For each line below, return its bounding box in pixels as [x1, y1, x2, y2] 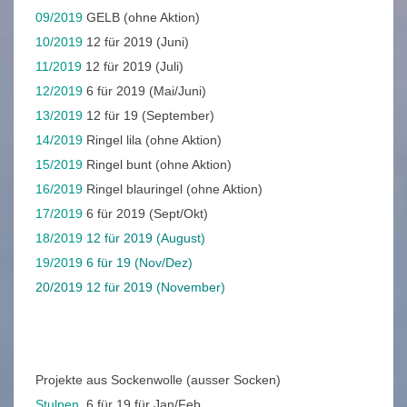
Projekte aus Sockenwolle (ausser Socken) [35, 372, 281, 388]
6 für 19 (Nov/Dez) [83, 255, 193, 271]
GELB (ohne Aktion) [83, 10, 200, 25]
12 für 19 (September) [83, 108, 214, 124]
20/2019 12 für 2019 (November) [35, 280, 225, 295]
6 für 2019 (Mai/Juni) [83, 84, 206, 99]
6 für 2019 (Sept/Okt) [83, 206, 208, 222]
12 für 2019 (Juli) [82, 59, 184, 74]
